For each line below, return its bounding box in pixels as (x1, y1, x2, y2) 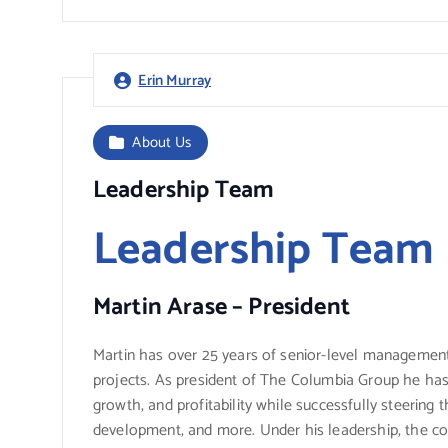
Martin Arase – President (93, 288, 350, 328)
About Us (132, 130, 192, 156)
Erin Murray (138, 68, 212, 94)
